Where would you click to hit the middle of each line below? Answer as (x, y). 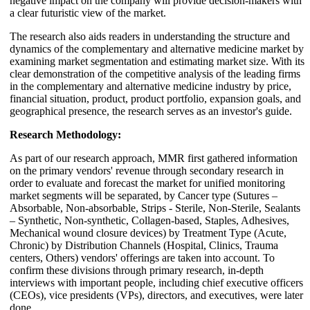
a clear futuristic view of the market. (88, 12)
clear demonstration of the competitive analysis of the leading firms (155, 73)
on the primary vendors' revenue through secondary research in (147, 170)
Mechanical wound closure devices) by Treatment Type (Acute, (148, 232)
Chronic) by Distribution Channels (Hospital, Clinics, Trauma (144, 245)
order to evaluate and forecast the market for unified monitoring (147, 183)
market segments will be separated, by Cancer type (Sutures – (144, 195)
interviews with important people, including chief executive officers (156, 282)
